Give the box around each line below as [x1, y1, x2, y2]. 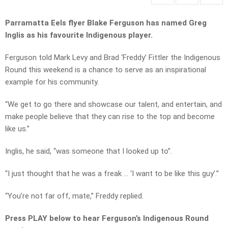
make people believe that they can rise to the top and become [5, 112, 215, 122]
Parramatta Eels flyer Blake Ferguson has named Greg [5, 18, 207, 28]
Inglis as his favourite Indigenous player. [5, 31, 153, 40]
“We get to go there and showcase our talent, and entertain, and [5, 100, 222, 109]
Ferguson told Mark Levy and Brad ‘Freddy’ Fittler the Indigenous [5, 53, 220, 63]
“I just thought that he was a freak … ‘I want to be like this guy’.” [5, 169, 219, 179]
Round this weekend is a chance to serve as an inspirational [5, 65, 206, 75]
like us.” [5, 124, 30, 134]
